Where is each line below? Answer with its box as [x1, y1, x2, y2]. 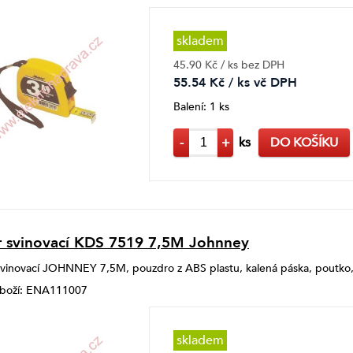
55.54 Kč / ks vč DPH [173, 73, 297, 91]
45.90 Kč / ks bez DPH [173, 57, 284, 72]
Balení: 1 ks [173, 98, 229, 114]
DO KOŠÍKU [270, 134, 338, 151]
